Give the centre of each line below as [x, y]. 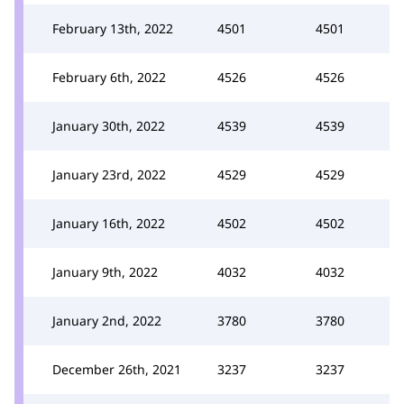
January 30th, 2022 [109, 126]
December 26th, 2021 [117, 369]
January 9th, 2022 [105, 272]
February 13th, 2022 [113, 28]
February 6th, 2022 [109, 77]
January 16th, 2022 [109, 223]
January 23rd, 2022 [109, 174]
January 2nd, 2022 [107, 321]
